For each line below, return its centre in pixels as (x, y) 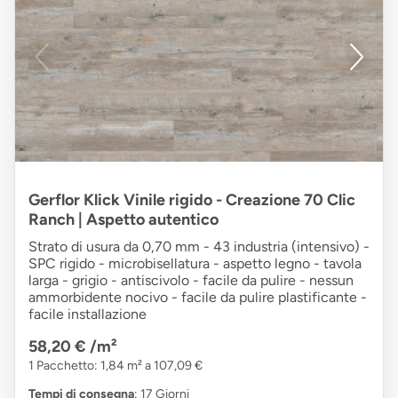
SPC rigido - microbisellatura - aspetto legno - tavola (195, 263)
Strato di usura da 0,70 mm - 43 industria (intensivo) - (199, 246)
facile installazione (88, 314)
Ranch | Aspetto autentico (123, 219)
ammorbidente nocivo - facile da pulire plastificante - (198, 297)
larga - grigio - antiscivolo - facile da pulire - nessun (191, 280)
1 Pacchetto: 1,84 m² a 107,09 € (115, 365)
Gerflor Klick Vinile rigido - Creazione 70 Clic (192, 199)
